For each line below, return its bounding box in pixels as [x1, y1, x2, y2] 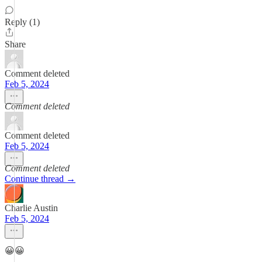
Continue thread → [5, 174, 75, 184]
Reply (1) [5, 17, 40, 27]
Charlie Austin [5, 203, 58, 213]
